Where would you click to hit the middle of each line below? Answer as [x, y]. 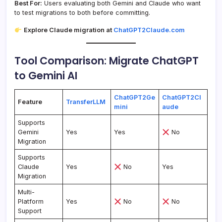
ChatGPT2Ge [135, 98]
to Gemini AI [46, 76]
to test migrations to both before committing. [82, 13]
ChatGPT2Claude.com [149, 30]
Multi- [27, 192]
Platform [31, 202]
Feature [30, 102]
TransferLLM [86, 102]
